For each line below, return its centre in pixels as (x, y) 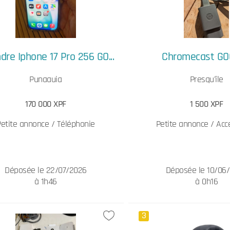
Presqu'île (206, 79)
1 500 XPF (206, 104)
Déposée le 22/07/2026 (46, 170)
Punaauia (46, 79)
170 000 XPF (46, 104)
